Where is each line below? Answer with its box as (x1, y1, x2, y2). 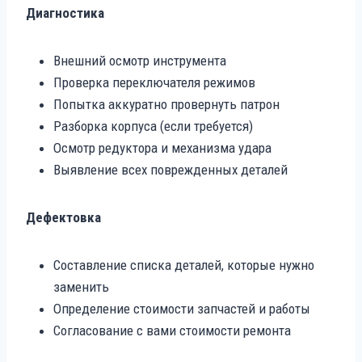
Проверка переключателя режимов (53, 74, 255, 90)
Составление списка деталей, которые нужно (53, 256, 314, 273)
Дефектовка (26, 208, 101, 225)
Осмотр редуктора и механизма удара (53, 139, 271, 156)
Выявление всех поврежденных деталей (53, 161, 288, 178)
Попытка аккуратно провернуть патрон (53, 95, 280, 112)
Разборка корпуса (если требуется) (53, 117, 253, 134)
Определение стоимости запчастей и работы (53, 300, 310, 317)
